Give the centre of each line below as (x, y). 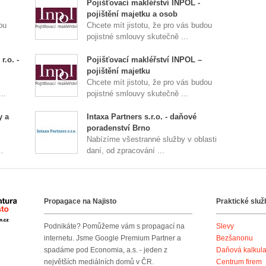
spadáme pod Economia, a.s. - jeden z (106, 250)
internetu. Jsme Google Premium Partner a (113, 238)
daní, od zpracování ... (126, 151)
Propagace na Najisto (80, 201)
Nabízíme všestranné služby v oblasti (152, 139)
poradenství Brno (119, 128)
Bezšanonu (235, 238)
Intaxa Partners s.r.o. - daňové (142, 117)
